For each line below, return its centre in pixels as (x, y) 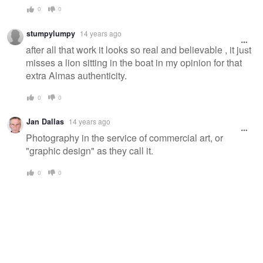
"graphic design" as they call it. (90, 151)
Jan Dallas (45, 121)
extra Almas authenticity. (76, 76)
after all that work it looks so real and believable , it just (139, 50)
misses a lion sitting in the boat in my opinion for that (134, 63)
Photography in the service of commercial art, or (124, 138)
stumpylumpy (51, 33)
